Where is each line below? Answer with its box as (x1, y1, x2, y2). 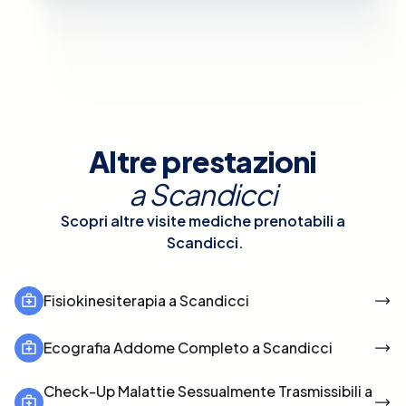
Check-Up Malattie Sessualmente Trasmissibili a (43, 381, 372, 401)
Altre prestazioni (89, 142, 317, 179)
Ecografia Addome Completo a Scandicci (43, 337, 333, 357)
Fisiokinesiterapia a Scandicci (43, 290, 249, 310)
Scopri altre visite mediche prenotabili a (61, 210, 345, 230)
